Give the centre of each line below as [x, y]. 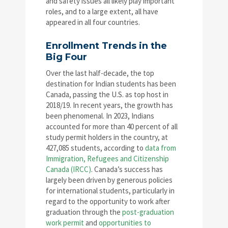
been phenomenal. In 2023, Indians [100, 116]
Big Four [66, 57]
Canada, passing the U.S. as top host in [107, 95]
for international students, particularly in [110, 191]
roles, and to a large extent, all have [102, 12]
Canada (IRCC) [68, 169]
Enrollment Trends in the [106, 46]
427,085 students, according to [95, 148]
